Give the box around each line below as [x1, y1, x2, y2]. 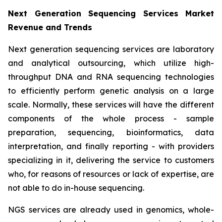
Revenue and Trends [8, 22, 92, 33]
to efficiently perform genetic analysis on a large [8, 86, 214, 96]
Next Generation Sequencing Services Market [8, 8, 214, 19]
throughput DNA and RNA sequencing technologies [8, 72, 214, 82]
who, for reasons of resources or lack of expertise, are [8, 169, 214, 179]
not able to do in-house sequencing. [8, 183, 144, 193]
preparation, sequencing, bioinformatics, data [8, 127, 214, 138]
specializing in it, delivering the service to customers [8, 155, 214, 166]
